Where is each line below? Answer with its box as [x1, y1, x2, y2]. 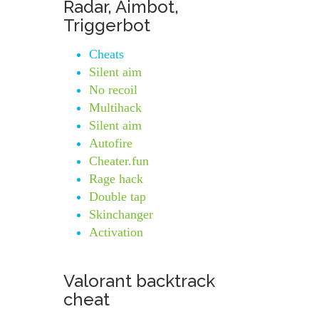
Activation [89, 225, 143, 239]
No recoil [89, 83, 137, 97]
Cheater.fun [89, 154, 149, 168]
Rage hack [89, 172, 143, 186]
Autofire [89, 136, 132, 150]
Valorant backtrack [63, 271, 215, 291]
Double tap [89, 189, 146, 204]
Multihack [89, 100, 142, 115]
